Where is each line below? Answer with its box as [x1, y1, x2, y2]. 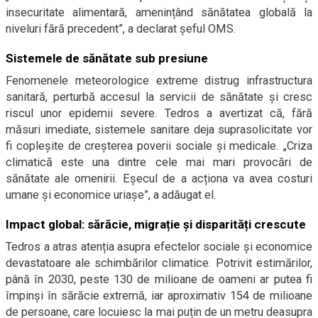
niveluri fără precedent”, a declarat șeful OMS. [6, 22, 236, 35]
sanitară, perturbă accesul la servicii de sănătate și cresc [6, 90, 312, 104]
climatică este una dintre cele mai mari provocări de [6, 155, 312, 169]
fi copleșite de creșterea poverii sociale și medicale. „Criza [6, 139, 312, 153]
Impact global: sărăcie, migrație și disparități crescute [6, 217, 306, 231]
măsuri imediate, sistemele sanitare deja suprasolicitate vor [6, 123, 312, 136]
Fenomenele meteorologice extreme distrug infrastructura [6, 74, 312, 87]
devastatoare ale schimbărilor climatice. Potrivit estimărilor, [6, 256, 312, 270]
